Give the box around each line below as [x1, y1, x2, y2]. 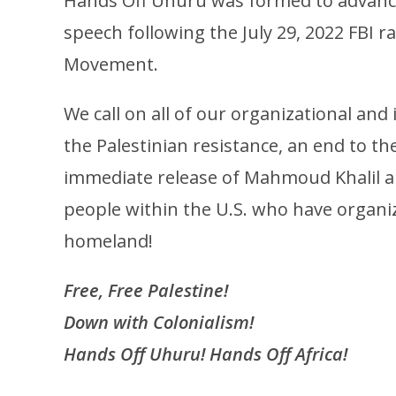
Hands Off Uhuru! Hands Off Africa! [64, 341, 347, 366]
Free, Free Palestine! [64, 278, 228, 302]
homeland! [64, 228, 157, 253]
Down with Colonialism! [64, 309, 254, 334]
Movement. [64, 51, 163, 76]
